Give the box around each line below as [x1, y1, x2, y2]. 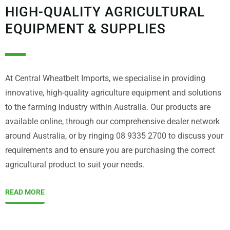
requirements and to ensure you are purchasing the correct [5, 145, 215, 156]
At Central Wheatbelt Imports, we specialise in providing [5, 73, 205, 84]
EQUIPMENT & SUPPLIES [5, 21, 166, 37]
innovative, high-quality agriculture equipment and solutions [5, 88, 221, 98]
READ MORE [5, 188, 45, 197]
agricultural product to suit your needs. [5, 160, 144, 170]
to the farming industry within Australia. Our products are [5, 102, 210, 112]
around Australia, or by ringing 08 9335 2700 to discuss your [5, 131, 223, 141]
